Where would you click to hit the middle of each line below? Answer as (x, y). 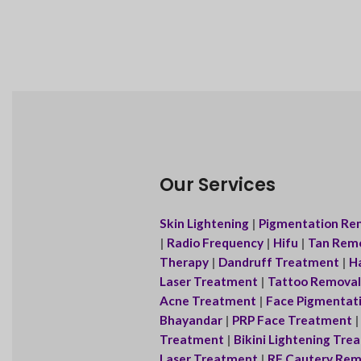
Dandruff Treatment (278, 262)
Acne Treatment (207, 301)
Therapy (184, 262)
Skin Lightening (204, 224)
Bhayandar (191, 320)
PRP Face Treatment (293, 320)
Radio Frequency (215, 243)
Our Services (217, 185)
